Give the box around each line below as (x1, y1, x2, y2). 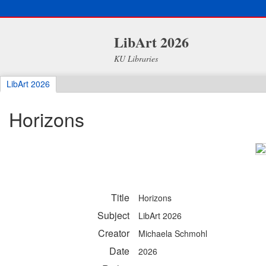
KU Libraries (113, 53, 158, 64)
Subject (97, 208, 129, 223)
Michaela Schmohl (138, 227, 207, 240)
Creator (98, 226, 129, 240)
